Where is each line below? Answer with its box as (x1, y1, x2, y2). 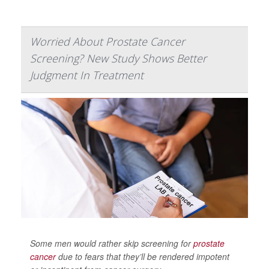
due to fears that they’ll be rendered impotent (56, 250, 229, 262)
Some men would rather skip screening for (30, 237, 193, 249)
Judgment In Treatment (30, 67, 144, 82)
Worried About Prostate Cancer (30, 34, 185, 49)
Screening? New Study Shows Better (30, 50, 207, 65)
